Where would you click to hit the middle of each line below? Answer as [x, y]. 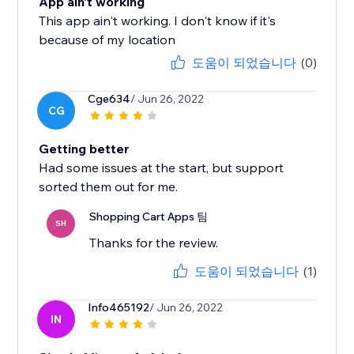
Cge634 [109, 99]
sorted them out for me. [109, 187]
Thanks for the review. [154, 243]
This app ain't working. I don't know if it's [158, 21]
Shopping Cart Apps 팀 [149, 217]
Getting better [85, 149]
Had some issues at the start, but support [162, 168]
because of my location [107, 40]
